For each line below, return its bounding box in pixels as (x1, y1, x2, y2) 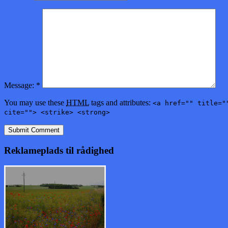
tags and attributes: (89, 98, 153, 107)
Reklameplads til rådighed (4, 145, 114, 156)
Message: (4, 81, 36, 90)
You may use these (4, 98, 66, 107)
